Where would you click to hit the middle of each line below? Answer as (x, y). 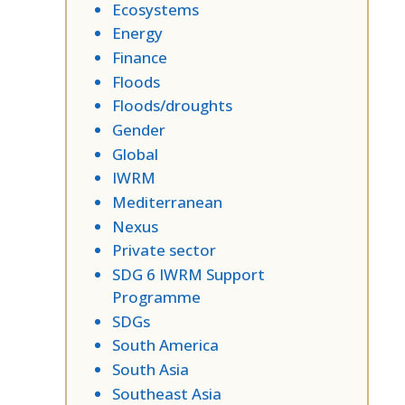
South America (165, 345)
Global (135, 154)
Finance (140, 57)
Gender (139, 129)
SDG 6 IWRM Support (188, 275)
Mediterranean (167, 202)
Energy (137, 33)
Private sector (164, 250)
